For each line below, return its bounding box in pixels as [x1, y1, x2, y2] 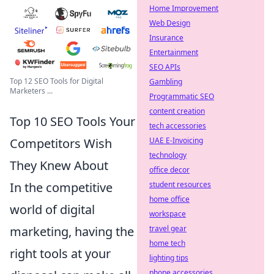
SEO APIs [149, 62, 180, 72]
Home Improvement [149, 3, 218, 13]
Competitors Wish [10, 135, 112, 152]
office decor [149, 165, 190, 175]
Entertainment [149, 47, 198, 57]
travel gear [149, 223, 187, 234]
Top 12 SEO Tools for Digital [10, 75, 103, 86]
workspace [149, 209, 186, 219]
